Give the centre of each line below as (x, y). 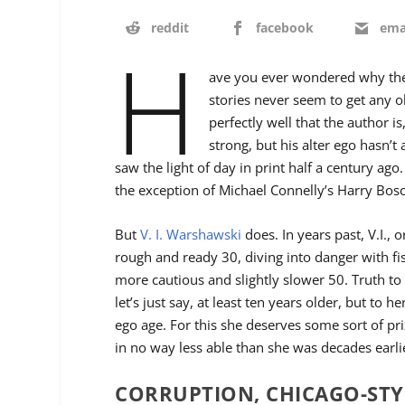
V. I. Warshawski (191, 235)
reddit (170, 27)
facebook (284, 27)
